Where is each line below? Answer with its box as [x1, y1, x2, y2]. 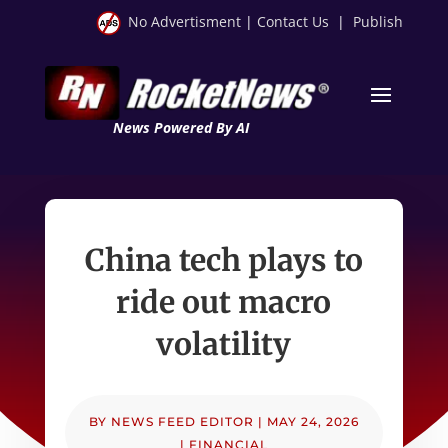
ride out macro [116, 282, 332, 321]
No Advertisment [128, 12, 242, 31]
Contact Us [257, 12, 330, 31]
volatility [156, 324, 292, 363]
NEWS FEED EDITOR [110, 413, 254, 429]
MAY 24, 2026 [266, 413, 359, 429]
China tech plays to [84, 240, 363, 279]
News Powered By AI [112, 117, 249, 137]
